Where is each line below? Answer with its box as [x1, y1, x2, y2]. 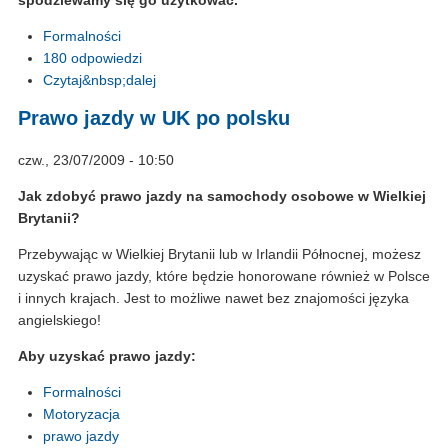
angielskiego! [18, 312, 101, 329]
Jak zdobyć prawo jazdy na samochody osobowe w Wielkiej [18, 188, 426, 205]
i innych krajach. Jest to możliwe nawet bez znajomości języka [18, 290, 409, 307]
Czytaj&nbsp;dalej [43, 71, 156, 88]
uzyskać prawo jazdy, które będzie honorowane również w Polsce [18, 268, 430, 285]
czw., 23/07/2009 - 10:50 [18, 152, 174, 169]
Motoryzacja [43, 406, 120, 423]
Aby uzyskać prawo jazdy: [18, 348, 196, 365]
